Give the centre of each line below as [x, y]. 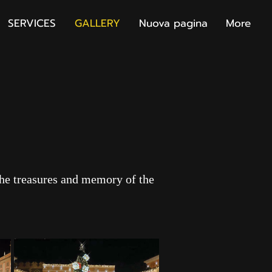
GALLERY [97, 23]
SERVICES [32, 23]
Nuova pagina [173, 23]
